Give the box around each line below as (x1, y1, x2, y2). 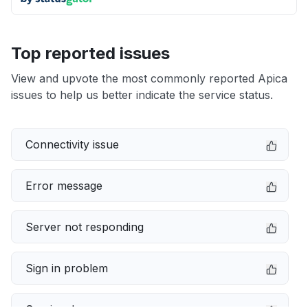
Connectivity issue (25, 137, 119, 151)
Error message (25, 179, 102, 192)
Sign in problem (25, 261, 108, 275)
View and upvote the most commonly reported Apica (11, 71, 287, 85)
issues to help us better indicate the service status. (11, 88, 273, 102)
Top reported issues (11, 43, 170, 63)
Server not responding (25, 220, 144, 234)
